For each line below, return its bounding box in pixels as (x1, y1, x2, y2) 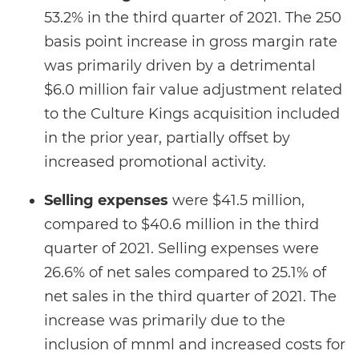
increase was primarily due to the (44, 312, 285, 329)
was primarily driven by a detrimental (44, 57, 316, 75)
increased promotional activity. (44, 153, 266, 171)
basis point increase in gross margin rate (44, 33, 337, 50)
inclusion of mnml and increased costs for (44, 336, 345, 353)
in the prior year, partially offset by (44, 129, 290, 147)
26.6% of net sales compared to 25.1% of (44, 264, 326, 281)
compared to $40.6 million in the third (44, 216, 319, 233)
